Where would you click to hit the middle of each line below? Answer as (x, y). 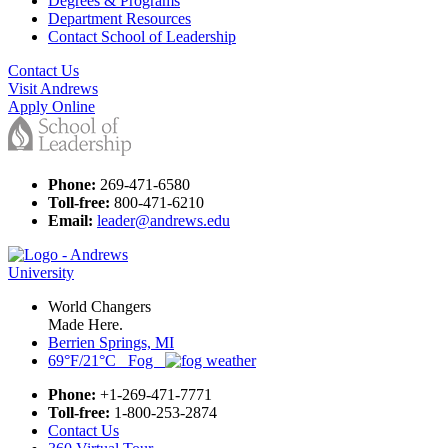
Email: (70, 221)
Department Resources (119, 19)
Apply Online (51, 107)
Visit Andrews (53, 89)
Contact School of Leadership (142, 37)
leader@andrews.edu (163, 221)
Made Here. (85, 325)
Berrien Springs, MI (111, 343)
